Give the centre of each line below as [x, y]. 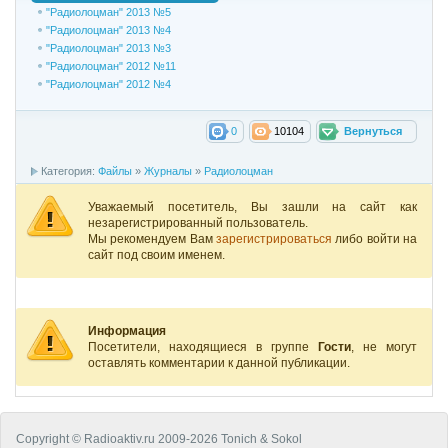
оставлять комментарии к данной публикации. [219, 363]
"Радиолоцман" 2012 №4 [108, 83]
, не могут [384, 347]
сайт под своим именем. [156, 255]
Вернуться [373, 130]
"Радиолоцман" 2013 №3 [108, 47]
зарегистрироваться [276, 239]
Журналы [168, 170]
